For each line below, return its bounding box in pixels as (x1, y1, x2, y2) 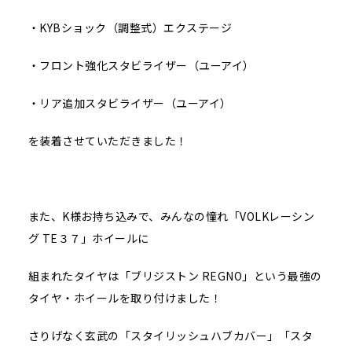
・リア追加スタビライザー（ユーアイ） (27, 95, 232, 112)
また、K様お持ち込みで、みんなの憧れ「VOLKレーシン (27, 208, 315, 225)
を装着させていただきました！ (27, 133, 188, 149)
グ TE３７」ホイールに (27, 230, 149, 247)
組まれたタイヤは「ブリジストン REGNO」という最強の (27, 268, 322, 284)
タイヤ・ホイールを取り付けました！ (27, 290, 222, 306)
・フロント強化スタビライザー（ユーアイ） (27, 57, 255, 74)
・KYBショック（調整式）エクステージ (27, 20, 233, 36)
